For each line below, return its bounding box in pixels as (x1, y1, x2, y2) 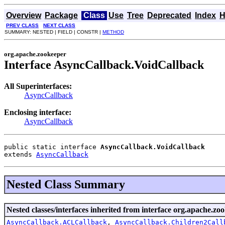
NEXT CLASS (43, 23, 75, 28)
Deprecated (147, 11, 191, 20)
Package (45, 11, 78, 20)
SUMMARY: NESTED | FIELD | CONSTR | (5, 29, 102, 35)
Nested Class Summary (7, 177, 125, 191)
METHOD (102, 29, 124, 35)
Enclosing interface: (4, 107, 71, 117)
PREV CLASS (6, 23, 39, 28)
